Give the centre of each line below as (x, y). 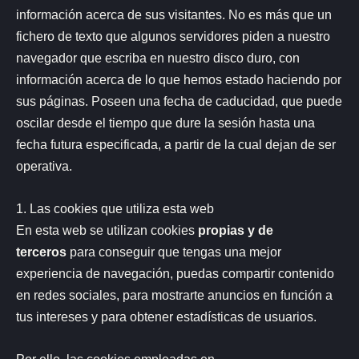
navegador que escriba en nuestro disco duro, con (158, 57)
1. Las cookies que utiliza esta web (115, 208)
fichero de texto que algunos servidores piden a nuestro (173, 36)
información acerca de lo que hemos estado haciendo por (179, 79)
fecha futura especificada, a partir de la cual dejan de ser (176, 144)
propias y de (236, 230)
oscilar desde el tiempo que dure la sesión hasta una (165, 122)
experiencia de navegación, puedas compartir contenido (175, 273)
